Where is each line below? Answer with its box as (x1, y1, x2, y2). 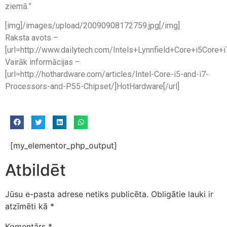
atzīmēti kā (5, 201, 50, 211)
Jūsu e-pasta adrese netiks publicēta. (5, 188, 148, 199)
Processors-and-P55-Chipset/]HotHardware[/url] (5, 82, 179, 92)
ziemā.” (5, 1, 31, 11)
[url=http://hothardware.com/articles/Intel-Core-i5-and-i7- (5, 69, 209, 80)
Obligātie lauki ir (151, 188, 213, 199)
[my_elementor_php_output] (10, 140, 117, 150)
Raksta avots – (5, 33, 58, 43)
